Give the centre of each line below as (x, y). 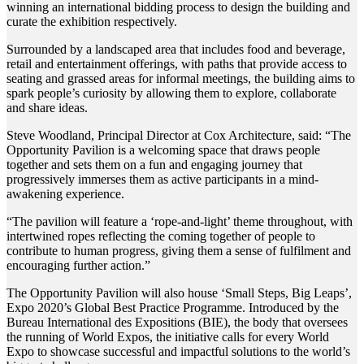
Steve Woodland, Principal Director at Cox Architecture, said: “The (179, 135)
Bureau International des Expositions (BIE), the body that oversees (177, 322)
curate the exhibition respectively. (92, 21)
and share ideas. (47, 107)
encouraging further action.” (78, 265)
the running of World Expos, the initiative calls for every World (168, 336)
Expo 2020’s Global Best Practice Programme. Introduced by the (173, 307)
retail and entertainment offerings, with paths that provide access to (177, 63)
